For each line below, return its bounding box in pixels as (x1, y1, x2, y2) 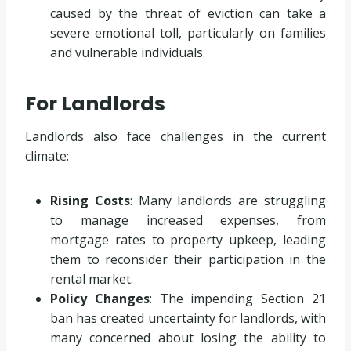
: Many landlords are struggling (129, 191, 327, 209)
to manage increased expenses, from (50, 211, 326, 229)
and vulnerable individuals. (50, 43, 205, 61)
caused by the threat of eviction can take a (50, 4, 326, 22)
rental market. (50, 270, 133, 288)
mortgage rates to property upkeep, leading (50, 230, 326, 248)
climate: (25, 147, 69, 165)
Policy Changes (50, 289, 150, 307)
